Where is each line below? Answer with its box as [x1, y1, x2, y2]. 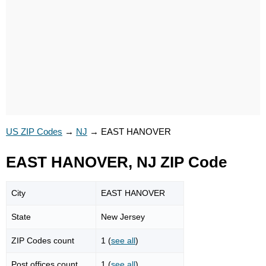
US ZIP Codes [6, 126, 62, 137]
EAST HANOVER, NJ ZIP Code [6, 154, 227, 170]
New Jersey [101, 211, 145, 221]
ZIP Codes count [11, 235, 74, 245]
